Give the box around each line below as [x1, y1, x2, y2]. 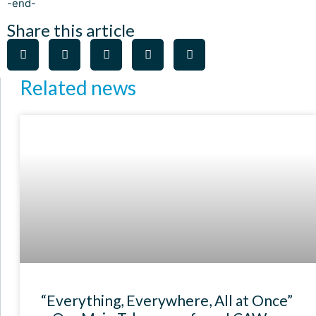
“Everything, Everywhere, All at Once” [41, 291, 293, 309]
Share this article [7, 19, 135, 40]
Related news [20, 75, 136, 99]
